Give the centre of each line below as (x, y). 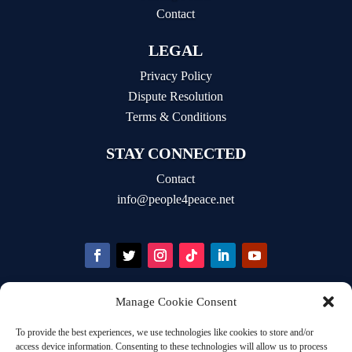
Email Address (70, 334)
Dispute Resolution (176, 97)
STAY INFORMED (91, 312)
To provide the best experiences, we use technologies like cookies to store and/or (165, 332)
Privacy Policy (176, 76)
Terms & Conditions (176, 117)
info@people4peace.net (176, 200)
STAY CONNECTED (176, 154)
